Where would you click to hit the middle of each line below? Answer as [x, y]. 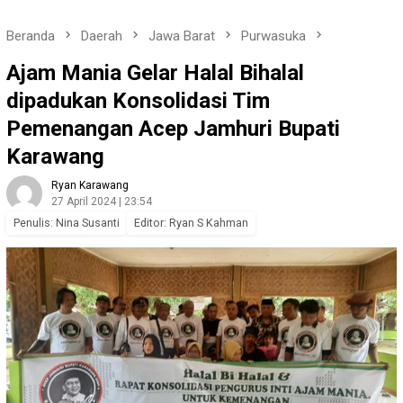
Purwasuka [273, 36]
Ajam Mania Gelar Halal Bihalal [155, 73]
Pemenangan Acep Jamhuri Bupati [173, 129]
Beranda [31, 36]
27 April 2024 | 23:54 [102, 202]
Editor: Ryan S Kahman [191, 223]
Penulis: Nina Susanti [67, 223]
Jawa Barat [182, 36]
